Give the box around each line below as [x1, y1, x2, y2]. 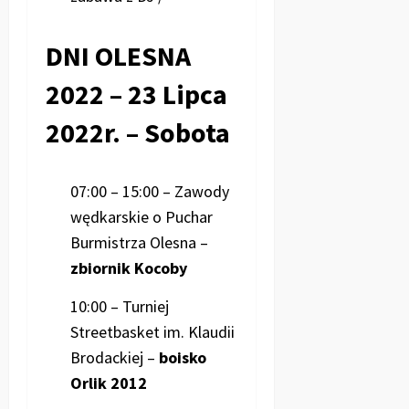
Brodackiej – [70, 346, 159, 368]
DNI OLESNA [46, 38, 191, 74]
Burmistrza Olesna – [70, 232, 208, 254]
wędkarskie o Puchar [70, 206, 213, 228]
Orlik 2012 [70, 372, 147, 393]
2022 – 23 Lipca [46, 77, 227, 112]
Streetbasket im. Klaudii [70, 320, 235, 342]
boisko [159, 346, 206, 368]
